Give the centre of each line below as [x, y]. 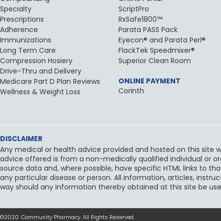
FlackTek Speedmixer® [157, 51]
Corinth [131, 91]
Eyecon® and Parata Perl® [162, 40]
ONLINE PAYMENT [150, 81]
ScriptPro [134, 9]
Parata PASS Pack [148, 30]
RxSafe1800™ [141, 19]
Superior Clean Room [155, 61]
